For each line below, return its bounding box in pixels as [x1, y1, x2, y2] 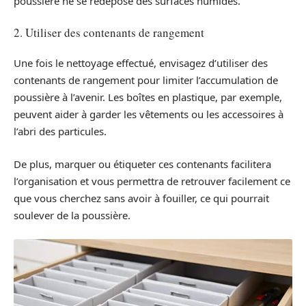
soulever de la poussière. [14, 208, 130, 222]
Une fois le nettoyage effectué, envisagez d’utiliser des [14, 56, 268, 70]
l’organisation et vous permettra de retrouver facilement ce [14, 173, 290, 188]
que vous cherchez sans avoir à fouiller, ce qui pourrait [14, 191, 269, 205]
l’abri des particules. [14, 124, 107, 139]
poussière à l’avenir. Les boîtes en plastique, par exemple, [14, 90, 282, 105]
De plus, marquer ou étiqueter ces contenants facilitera [14, 156, 271, 171]
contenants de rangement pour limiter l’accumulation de [14, 73, 278, 87]
